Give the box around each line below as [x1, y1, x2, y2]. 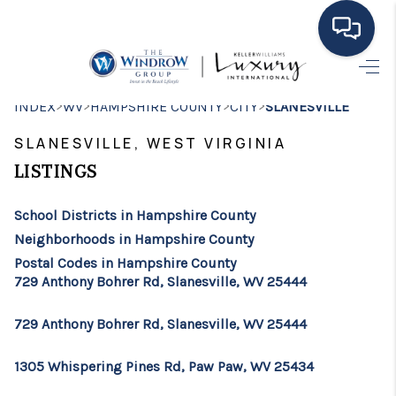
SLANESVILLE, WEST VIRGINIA [14, 133, 286, 153]
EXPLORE [193, 198, 318, 221]
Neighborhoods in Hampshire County [14, 231, 254, 247]
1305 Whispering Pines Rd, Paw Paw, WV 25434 [14, 358, 314, 375]
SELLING [225, 312, 343, 335]
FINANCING [186, 350, 343, 373]
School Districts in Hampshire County [14, 207, 255, 224]
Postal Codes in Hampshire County [14, 255, 236, 271]
